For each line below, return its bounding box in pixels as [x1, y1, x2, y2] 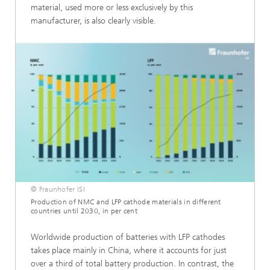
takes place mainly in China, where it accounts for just [31, 245, 227, 256]
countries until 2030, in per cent [31, 207, 137, 216]
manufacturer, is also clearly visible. [31, 16, 156, 26]
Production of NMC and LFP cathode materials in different [31, 198, 221, 207]
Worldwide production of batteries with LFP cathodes [31, 232, 225, 243]
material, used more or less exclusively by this [31, 2, 193, 13]
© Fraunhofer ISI [31, 185, 85, 194]
